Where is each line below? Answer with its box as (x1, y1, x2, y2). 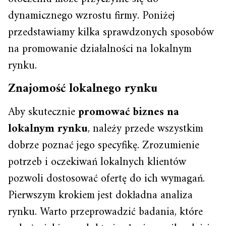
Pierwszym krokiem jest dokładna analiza (8, 185, 193, 205)
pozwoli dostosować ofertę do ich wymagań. (8, 168, 205, 189)
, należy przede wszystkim (88, 119, 203, 139)
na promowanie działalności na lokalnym (8, 39, 192, 59)
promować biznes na (78, 102, 179, 122)
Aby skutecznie (8, 102, 78, 122)
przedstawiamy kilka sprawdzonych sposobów (8, 22, 214, 42)
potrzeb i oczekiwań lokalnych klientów (8, 152, 186, 172)
